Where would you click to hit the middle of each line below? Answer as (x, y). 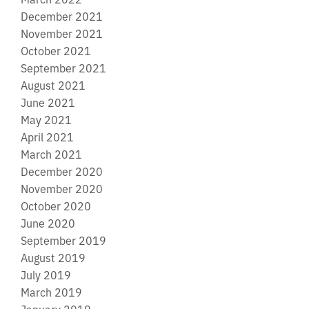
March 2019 (51, 291)
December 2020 (62, 171)
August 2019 (53, 257)
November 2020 (62, 188)
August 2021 (53, 84)
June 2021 (48, 102)
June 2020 (48, 222)
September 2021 (63, 67)
